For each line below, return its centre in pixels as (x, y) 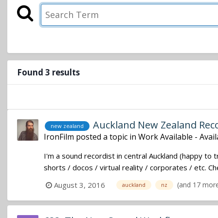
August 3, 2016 (80, 185)
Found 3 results (48, 73)
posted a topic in (106, 137)
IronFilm (59, 137)
